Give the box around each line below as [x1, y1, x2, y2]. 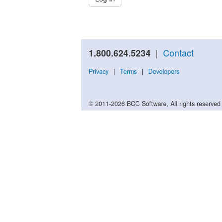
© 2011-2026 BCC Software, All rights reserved [89, 99, 221, 109]
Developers [148, 67, 179, 76]
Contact [163, 47, 194, 59]
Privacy [89, 67, 109, 76]
